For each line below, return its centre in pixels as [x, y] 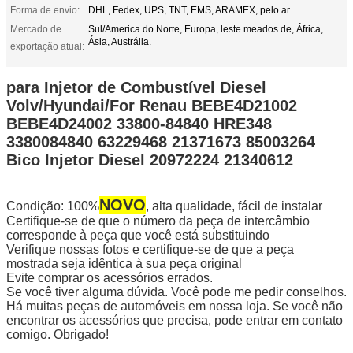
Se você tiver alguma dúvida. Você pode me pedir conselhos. [176, 292]
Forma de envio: [45, 10]
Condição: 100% [53, 206]
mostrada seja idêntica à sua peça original [124, 263]
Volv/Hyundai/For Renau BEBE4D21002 [152, 105]
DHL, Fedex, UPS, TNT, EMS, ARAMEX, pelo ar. [190, 10]
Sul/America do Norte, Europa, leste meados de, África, [206, 29]
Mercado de [36, 29]
